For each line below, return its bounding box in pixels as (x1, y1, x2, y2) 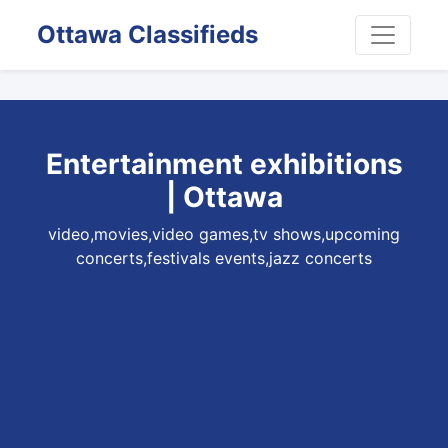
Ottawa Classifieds (36, 20, 258, 49)
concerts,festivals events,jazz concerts (76, 248, 372, 268)
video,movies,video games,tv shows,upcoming (48, 224, 400, 244)
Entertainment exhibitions (45, 147, 403, 181)
